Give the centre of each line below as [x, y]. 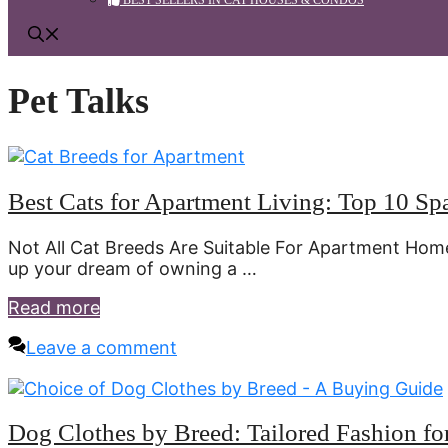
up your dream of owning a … [132, 268]
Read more [54, 307]
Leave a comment [101, 347]
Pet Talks [78, 101]
